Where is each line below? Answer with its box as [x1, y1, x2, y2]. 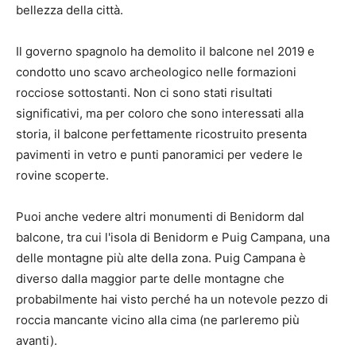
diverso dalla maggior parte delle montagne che [16, 271, 284, 287]
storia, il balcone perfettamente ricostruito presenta [16, 126, 307, 142]
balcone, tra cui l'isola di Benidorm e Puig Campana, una [16, 230, 330, 246]
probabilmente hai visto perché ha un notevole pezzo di [16, 292, 328, 308]
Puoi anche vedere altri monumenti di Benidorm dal [16, 209, 304, 225]
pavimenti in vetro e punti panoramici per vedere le [16, 147, 303, 163]
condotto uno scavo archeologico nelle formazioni [16, 64, 296, 80]
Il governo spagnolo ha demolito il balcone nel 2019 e [16, 44, 315, 60]
